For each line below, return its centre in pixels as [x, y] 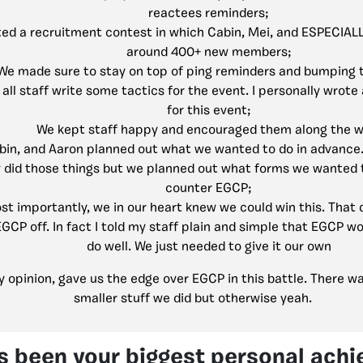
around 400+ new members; [209, 53]
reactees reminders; [209, 14]
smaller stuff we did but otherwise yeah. [192, 299]
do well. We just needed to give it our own [209, 248]
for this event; [209, 111]
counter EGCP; [209, 189]
